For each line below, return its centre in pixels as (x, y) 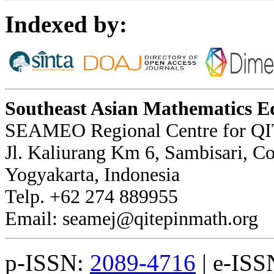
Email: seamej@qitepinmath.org (131, 219)
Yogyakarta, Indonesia (92, 175)
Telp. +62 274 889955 (91, 197)
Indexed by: (66, 24)
